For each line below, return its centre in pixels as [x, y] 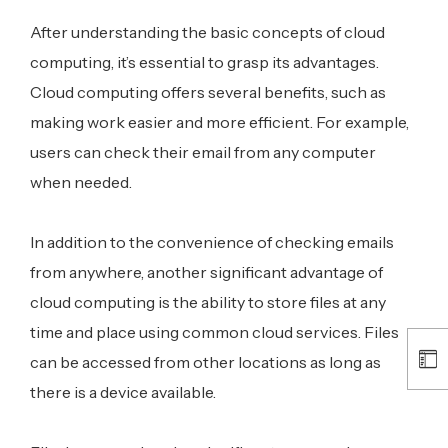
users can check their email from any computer [203, 151]
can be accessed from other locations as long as [205, 361]
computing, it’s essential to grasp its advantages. [204, 61]
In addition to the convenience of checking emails [212, 241]
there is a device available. [123, 391]
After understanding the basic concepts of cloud [207, 31]
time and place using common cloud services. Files [214, 331]
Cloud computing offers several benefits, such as [208, 91]
